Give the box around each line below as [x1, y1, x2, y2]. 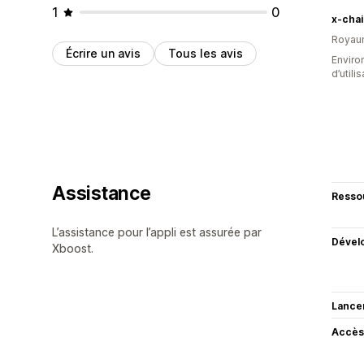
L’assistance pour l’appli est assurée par [52, 224, 262, 239]
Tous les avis [168, 45, 243, 60]
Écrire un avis [66, 45, 141, 60]
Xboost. [52, 240, 93, 255]
